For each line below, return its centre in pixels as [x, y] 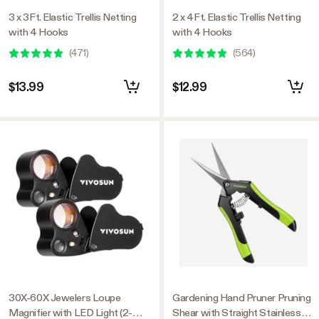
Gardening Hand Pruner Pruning [242, 297]
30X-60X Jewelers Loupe [65, 297]
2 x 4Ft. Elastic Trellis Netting [237, 17]
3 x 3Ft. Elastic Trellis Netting [73, 17]
